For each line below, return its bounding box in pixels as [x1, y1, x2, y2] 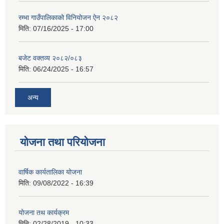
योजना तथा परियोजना [20, 135, 105, 148]
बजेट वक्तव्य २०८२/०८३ [18, 54, 82, 62]
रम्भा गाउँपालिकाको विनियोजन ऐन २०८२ [18, 13, 118, 22]
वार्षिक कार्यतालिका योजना [18, 167, 82, 176]
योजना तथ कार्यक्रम [18, 208, 69, 216]
